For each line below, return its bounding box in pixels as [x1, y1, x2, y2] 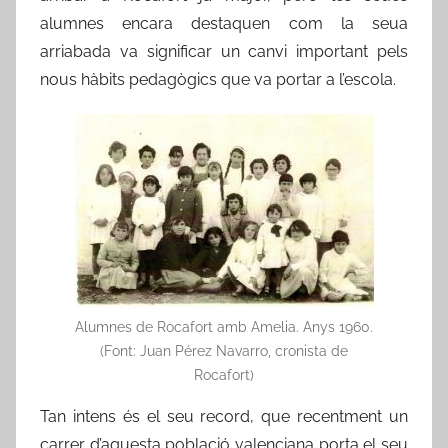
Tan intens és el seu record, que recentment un [40, 406, 408, 426]
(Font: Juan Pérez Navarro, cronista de [100, 342, 348, 359]
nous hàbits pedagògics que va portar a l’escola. [40, 69, 396, 89]
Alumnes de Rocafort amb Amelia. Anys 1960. [75, 318, 373, 335]
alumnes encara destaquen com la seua [40, 13, 408, 33]
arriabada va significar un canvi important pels [40, 41, 408, 61]
